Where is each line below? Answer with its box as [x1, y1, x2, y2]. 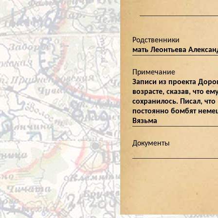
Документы [132, 140, 170, 147]
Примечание [132, 69, 175, 76]
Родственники [132, 36, 180, 44]
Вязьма [132, 117, 157, 125]
